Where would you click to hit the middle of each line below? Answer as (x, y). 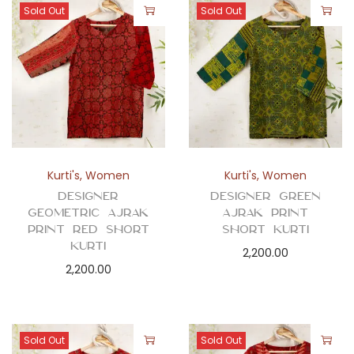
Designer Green (265, 196)
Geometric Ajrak (88, 212)
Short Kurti (265, 229)
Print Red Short (88, 229)
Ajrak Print (265, 212)
